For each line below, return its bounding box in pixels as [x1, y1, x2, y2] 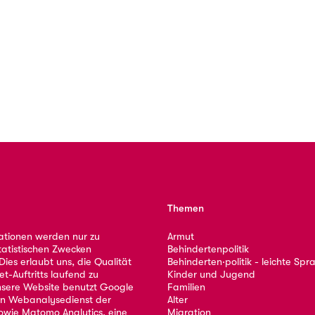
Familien [167, 281, 206, 293]
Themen [167, 202, 205, 214]
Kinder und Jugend [167, 268, 256, 281]
